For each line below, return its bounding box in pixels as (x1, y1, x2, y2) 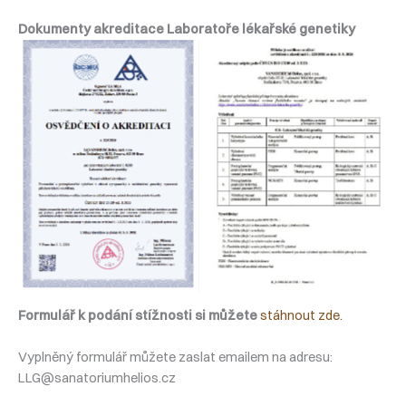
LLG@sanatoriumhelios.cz (18, 370, 176, 386)
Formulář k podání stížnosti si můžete (18, 306, 257, 324)
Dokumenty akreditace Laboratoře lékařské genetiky (18, 20, 355, 37)
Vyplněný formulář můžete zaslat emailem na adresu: (18, 349, 333, 365)
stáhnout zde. (260, 306, 343, 324)
